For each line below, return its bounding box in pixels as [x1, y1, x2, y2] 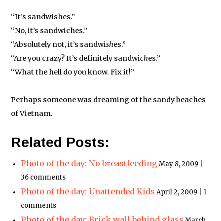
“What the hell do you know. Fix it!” [11, 68, 135, 77]
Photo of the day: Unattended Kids [21, 186, 155, 197]
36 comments [21, 173, 66, 182]
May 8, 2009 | [159, 160, 203, 169]
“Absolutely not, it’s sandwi [11, 40, 107, 49]
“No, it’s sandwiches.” [11, 26, 88, 36]
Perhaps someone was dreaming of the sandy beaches [11, 95, 206, 105]
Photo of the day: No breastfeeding [21, 158, 158, 169]
